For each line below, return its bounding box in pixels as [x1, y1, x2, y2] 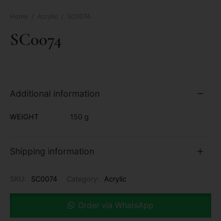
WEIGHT [10, 112, 38, 121]
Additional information [10, 88, 100, 99]
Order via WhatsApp [78, 200, 153, 210]
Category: [67, 175, 101, 184]
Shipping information [10, 146, 94, 156]
